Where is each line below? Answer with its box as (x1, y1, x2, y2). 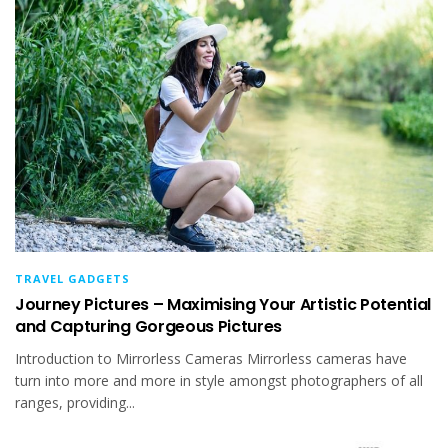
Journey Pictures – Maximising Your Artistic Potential (15, 292, 432, 316)
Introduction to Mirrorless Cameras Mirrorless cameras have (15, 348, 407, 368)
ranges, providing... (15, 392, 135, 412)
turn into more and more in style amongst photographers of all (15, 370, 423, 390)
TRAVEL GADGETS (15, 270, 130, 286)
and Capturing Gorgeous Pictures (15, 314, 283, 338)
